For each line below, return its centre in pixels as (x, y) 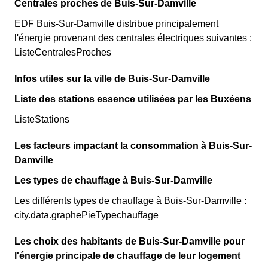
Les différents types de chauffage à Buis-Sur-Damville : (130, 201)
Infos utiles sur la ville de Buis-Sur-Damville (112, 79)
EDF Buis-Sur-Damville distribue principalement (116, 24)
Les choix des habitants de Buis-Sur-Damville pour (130, 241)
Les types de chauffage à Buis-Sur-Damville (113, 180)
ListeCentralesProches (63, 52)
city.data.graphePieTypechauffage (86, 215)
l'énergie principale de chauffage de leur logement (127, 256)
